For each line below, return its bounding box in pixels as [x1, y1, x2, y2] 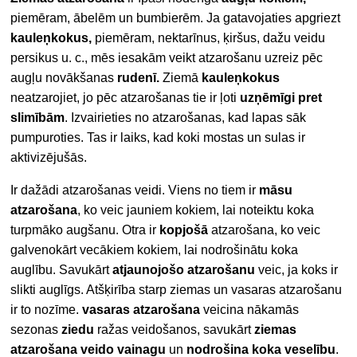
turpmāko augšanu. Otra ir [10, 222, 160, 237]
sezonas [10, 322, 62, 336]
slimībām [10, 110, 65, 124]
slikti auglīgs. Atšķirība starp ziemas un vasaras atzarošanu [10, 282, 343, 296]
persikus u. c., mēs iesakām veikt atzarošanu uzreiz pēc [10, 50, 324, 65]
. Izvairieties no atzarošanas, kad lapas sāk [65, 110, 307, 124]
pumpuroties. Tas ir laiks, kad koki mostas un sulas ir [10, 130, 306, 144]
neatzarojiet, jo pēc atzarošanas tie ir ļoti [10, 90, 241, 104]
